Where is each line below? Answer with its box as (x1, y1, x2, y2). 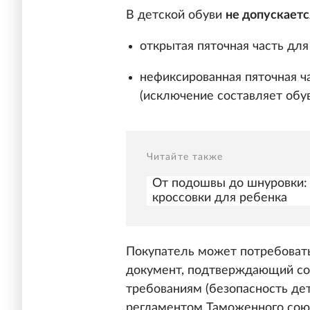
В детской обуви (126, 9, 226, 22)
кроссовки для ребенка (152, 192, 287, 205)
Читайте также (147, 152, 224, 163)
